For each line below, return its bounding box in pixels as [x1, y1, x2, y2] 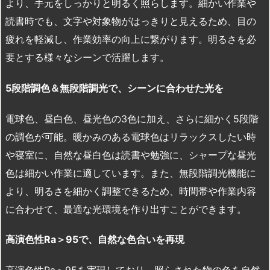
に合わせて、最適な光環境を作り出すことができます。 [5, 202, 246, 215]
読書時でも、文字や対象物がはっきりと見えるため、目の [5, 14, 256, 27]
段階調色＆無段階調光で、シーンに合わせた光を [11, 81, 224, 94]
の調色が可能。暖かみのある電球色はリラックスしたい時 [5, 130, 256, 143]
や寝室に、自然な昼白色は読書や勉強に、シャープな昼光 [5, 148, 256, 161]
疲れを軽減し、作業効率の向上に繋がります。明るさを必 [5, 33, 256, 45]
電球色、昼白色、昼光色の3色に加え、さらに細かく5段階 [5, 112, 259, 125]
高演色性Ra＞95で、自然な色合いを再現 [5, 233, 184, 246]
